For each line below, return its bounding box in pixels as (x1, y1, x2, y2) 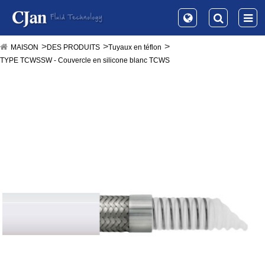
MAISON (11, 43, 38, 51)
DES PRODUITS (47, 43, 100, 51)
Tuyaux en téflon (108, 43, 161, 51)
